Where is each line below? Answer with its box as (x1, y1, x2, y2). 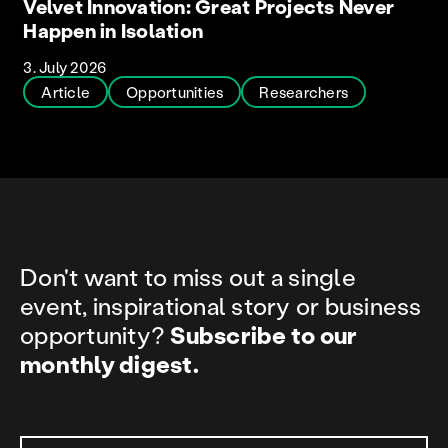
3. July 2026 (23, 56, 107, 77)
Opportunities (126, 81, 224, 102)
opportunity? (20, 318, 171, 350)
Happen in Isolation (23, 16, 204, 43)
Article (41, 81, 91, 102)
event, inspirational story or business (20, 289, 422, 321)
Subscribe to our (170, 318, 358, 350)
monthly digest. (20, 347, 199, 379)
